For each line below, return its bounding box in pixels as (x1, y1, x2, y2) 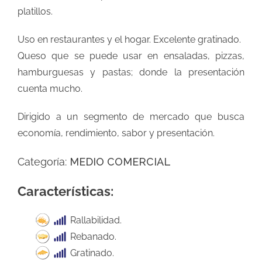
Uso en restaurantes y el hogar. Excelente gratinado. (18, 33, 241, 45)
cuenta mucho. (18, 82, 82, 94)
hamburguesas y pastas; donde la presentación (18, 66, 244, 78)
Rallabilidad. (68, 215, 122, 226)
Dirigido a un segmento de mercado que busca (18, 111, 244, 122)
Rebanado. (68, 231, 116, 243)
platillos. (18, 5, 53, 17)
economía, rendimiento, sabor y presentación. (18, 127, 215, 139)
